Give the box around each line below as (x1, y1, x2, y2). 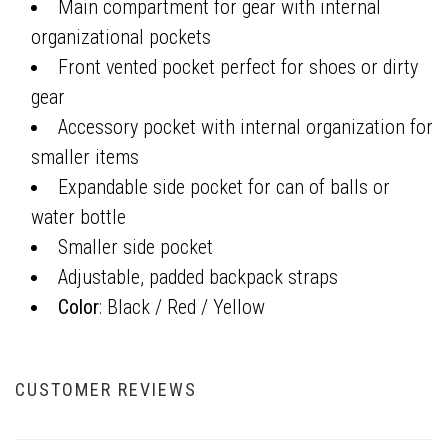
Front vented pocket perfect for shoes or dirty (58, 55, 418, 79)
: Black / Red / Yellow (99, 295, 270, 319)
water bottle (31, 205, 126, 229)
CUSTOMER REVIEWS (15, 379, 197, 400)
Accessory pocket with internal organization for (58, 115, 433, 139)
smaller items (31, 145, 139, 169)
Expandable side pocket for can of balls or (58, 175, 390, 199)
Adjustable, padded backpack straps (58, 265, 338, 289)
